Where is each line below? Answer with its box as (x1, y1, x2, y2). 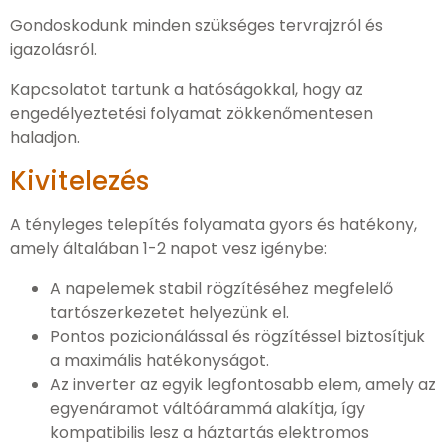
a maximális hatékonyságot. (50, 349, 269, 372)
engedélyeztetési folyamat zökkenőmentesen (10, 102, 373, 125)
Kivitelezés (10, 163, 150, 199)
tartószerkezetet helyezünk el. (50, 301, 289, 324)
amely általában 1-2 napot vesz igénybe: (10, 237, 327, 260)
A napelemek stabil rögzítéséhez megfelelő (50, 277, 393, 300)
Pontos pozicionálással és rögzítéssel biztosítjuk (50, 325, 425, 348)
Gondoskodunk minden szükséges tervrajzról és (10, 14, 383, 37)
